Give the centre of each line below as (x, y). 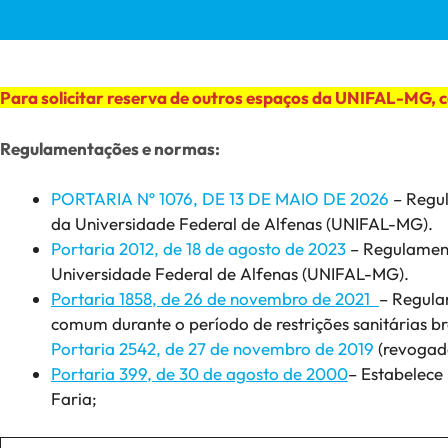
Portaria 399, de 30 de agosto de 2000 (199, 374)
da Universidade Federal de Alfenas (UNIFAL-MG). (242, 224)
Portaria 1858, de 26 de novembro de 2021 (215, 299)
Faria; (74, 399)
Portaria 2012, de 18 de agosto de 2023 (198, 249)
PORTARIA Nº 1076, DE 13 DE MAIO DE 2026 (220, 199)
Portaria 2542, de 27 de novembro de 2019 (212, 349)
